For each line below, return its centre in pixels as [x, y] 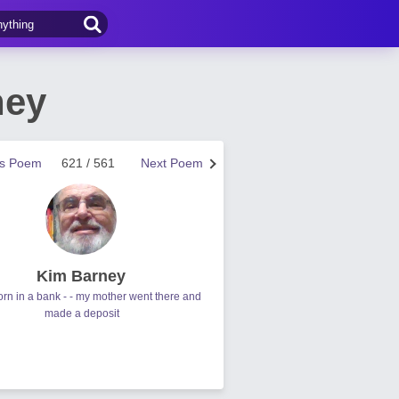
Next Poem [172, 163]
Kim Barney [81, 276]
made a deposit [82, 313]
